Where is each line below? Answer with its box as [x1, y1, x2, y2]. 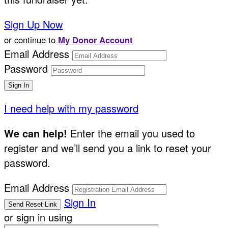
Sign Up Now [4, 16, 63, 32]
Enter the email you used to [67, 125, 195, 140]
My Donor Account [58, 33, 133, 46]
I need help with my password [4, 100, 138, 116]
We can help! [4, 125, 67, 140]
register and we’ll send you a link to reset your [4, 140, 211, 155]
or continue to [4, 33, 58, 46]
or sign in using [4, 209, 72, 224]
